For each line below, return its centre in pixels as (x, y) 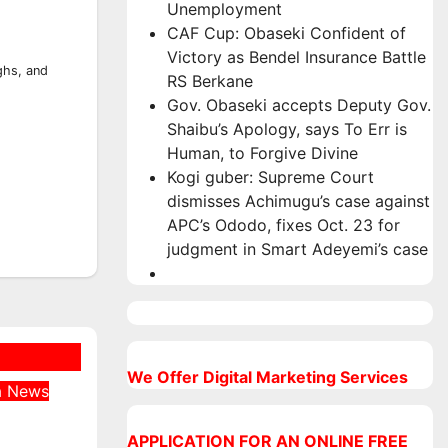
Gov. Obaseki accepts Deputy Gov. (299, 105)
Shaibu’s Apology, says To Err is (287, 129)
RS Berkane (210, 81)
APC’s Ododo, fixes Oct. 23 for (283, 225)
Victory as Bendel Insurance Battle (296, 57)
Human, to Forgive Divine (262, 153)
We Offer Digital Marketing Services (267, 377)
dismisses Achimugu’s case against (298, 201)
